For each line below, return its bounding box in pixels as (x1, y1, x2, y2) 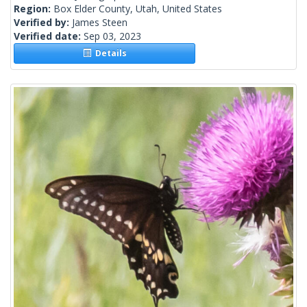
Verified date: (14, 29, 84, 43)
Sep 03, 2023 (84, 29, 141, 43)
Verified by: (14, 16, 72, 29)
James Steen (72, 16, 127, 29)
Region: (14, 2, 53, 16)
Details (90, 47, 127, 60)
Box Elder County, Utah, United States (53, 2, 222, 16)
